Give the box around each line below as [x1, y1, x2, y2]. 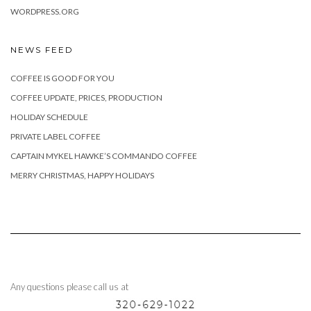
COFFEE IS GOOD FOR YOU [10, 72, 115, 83]
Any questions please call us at [10, 280, 128, 292]
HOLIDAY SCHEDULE [10, 111, 88, 122]
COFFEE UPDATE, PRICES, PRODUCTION [10, 92, 162, 103]
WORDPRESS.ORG [10, 6, 79, 17]
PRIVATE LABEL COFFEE [10, 131, 101, 142]
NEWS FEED [10, 44, 74, 55]
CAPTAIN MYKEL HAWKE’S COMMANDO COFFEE [10, 150, 197, 161]
